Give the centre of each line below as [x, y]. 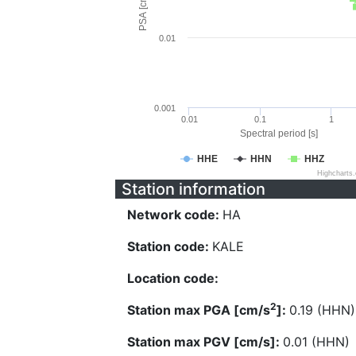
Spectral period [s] [279, 133]
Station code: [170, 246]
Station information [193, 189]
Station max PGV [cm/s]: [205, 342]
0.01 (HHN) [316, 342]
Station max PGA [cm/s [199, 310]
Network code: [175, 215]
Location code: [173, 278]
